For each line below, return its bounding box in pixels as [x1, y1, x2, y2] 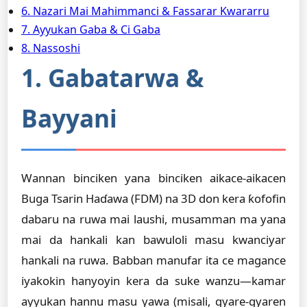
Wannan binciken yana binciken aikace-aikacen [21, 170, 286, 186]
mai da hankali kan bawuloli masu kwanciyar [21, 232, 286, 247]
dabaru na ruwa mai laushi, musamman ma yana [21, 211, 286, 227]
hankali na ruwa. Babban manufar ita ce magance [21, 252, 286, 268]
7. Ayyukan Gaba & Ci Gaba [21, 22, 160, 37]
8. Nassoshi [21, 40, 80, 56]
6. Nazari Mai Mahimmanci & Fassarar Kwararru [21, 3, 269, 19]
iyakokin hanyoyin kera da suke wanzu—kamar [21, 273, 286, 288]
